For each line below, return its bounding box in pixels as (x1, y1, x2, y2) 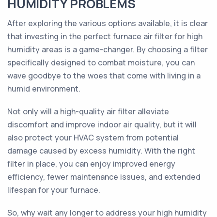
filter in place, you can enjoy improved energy (7, 158, 175, 169)
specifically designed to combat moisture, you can (7, 57, 195, 68)
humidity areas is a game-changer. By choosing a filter (7, 44, 208, 55)
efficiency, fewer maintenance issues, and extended (7, 171, 201, 182)
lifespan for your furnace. (7, 185, 100, 195)
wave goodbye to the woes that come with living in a (7, 70, 201, 81)
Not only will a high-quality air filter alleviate (7, 106, 169, 117)
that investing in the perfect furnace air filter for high (7, 31, 202, 42)
